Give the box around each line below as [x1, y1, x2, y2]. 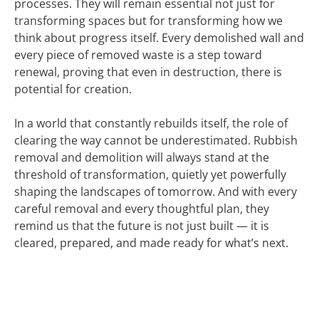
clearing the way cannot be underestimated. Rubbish [14, 132, 298, 148]
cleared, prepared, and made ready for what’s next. [14, 235, 288, 251]
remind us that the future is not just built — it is [14, 218, 269, 234]
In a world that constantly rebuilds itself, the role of [14, 115, 288, 131]
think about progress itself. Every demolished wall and [14, 30, 304, 46]
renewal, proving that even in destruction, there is [14, 64, 282, 80]
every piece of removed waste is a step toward [14, 47, 262, 63]
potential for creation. [14, 81, 132, 97]
